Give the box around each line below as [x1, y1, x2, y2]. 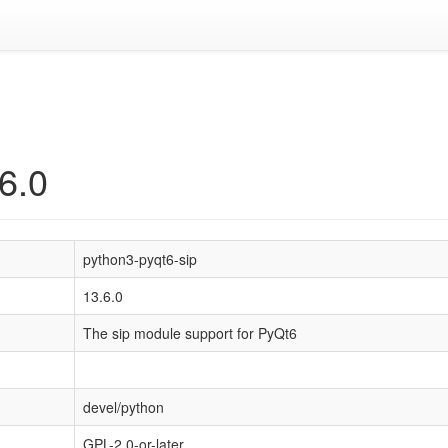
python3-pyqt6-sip [83, 249, 197, 269]
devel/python [83, 397, 164, 417]
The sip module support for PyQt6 [83, 323, 297, 343]
